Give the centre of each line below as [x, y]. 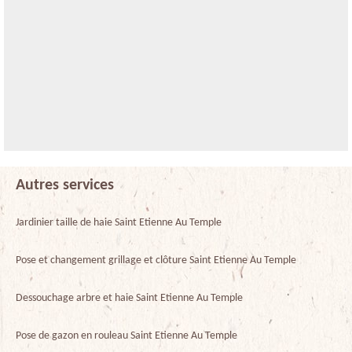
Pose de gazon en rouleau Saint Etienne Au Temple [126, 335]
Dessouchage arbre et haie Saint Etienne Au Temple [129, 298]
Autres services [65, 185]
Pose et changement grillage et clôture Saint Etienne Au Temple [156, 260]
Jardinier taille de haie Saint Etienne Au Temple [119, 222]
